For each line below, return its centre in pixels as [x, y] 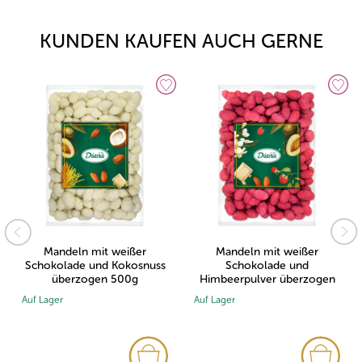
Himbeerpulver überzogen [267, 280]
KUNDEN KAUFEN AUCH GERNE [181, 41]
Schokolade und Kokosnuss [95, 266]
